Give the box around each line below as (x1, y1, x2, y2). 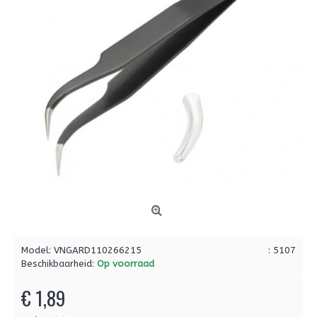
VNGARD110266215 (54, 245, 142, 255)
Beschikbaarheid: (21, 258, 97, 269)
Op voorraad (97, 258, 154, 269)
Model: (21, 245, 54, 255)
